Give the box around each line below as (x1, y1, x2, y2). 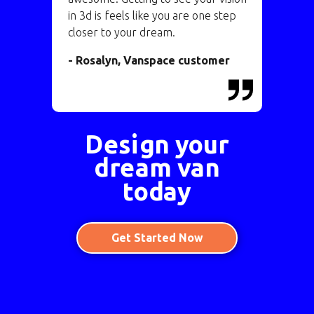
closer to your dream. (67, 26, 175, 39)
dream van (94, 153, 220, 182)
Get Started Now (111, 231, 203, 244)
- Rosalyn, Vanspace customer (67, 54, 230, 67)
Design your (85, 129, 228, 158)
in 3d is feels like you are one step (67, 9, 236, 22)
